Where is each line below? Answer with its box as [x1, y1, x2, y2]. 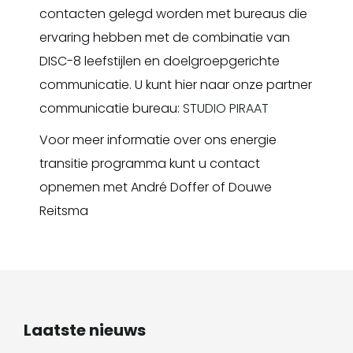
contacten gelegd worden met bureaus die [39, 5, 307, 23]
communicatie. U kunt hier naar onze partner [39, 76, 312, 94]
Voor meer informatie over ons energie [39, 131, 277, 149]
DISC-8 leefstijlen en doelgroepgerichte [39, 52, 280, 70]
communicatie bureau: [39, 99, 183, 117]
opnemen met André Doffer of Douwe [39, 178, 272, 196]
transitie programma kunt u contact [39, 154, 260, 173]
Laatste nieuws [24, 319, 146, 341]
